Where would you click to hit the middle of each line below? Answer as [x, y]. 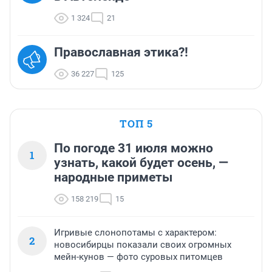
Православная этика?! [121, 53]
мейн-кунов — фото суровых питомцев [138, 257]
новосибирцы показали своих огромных [143, 245]
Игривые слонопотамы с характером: [135, 233]
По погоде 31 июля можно [134, 148]
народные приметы [113, 178]
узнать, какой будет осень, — [141, 163]
